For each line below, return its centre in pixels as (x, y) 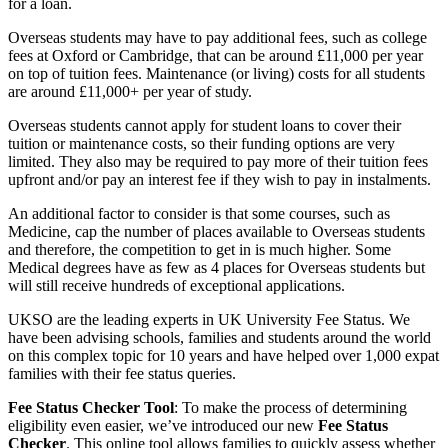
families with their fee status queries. (122, 374)
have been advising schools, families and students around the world (219, 338)
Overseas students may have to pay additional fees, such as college (217, 38)
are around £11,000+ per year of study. (130, 92)
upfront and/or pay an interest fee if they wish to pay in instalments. (219, 180)
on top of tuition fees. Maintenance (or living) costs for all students (216, 74)
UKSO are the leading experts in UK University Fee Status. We (209, 320)
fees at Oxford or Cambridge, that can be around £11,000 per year (215, 56)
